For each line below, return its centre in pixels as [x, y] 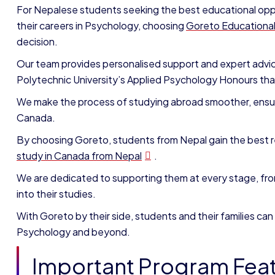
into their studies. [56, 194]
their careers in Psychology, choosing [101, 25]
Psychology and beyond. [73, 232]
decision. [37, 41]
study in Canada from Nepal [79, 156]
